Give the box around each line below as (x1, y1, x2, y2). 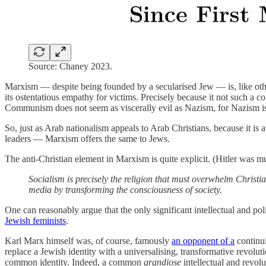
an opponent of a (172, 235, 235, 246)
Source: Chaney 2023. (28, 61, 112, 71)
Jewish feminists (5, 215, 66, 226)
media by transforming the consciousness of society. (28, 184, 222, 195)
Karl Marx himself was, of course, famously (5, 235, 172, 246)
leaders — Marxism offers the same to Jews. (5, 133, 170, 144)
